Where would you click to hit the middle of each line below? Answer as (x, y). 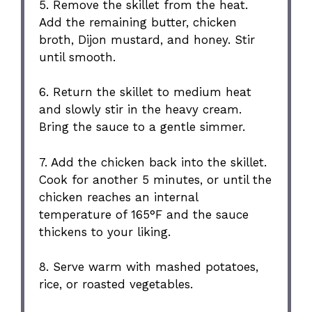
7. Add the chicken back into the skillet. (153, 162)
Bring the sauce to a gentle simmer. (142, 127)
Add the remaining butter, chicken (138, 22)
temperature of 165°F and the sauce (144, 214)
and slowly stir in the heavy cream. (141, 110)
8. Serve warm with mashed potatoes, (149, 267)
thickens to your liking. (105, 232)
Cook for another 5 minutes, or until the (156, 179)
